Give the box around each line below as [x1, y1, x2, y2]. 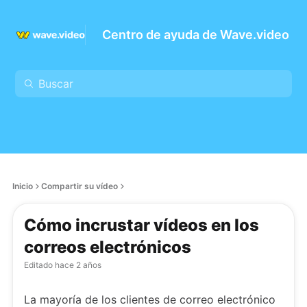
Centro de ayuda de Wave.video [102, 27, 289, 42]
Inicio [12, 181, 33, 191]
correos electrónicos [24, 237, 191, 257]
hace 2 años [53, 260, 101, 270]
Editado [24, 260, 53, 270]
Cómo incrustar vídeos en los [24, 215, 259, 235]
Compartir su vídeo [41, 181, 118, 191]
